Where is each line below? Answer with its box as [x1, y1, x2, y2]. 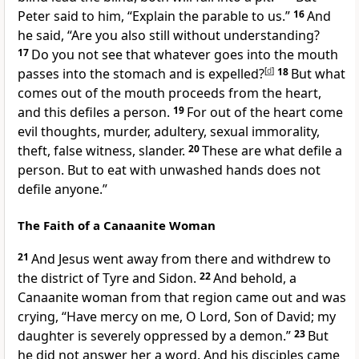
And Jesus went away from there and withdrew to [31, 250, 331, 268]
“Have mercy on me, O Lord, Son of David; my [62, 308, 336, 326]
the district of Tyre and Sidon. [18, 269, 196, 288]
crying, [18, 308, 62, 326]
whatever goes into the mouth [154, 46, 338, 64]
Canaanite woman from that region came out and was [18, 288, 346, 307]
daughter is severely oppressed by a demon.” [18, 327, 291, 345]
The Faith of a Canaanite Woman [18, 217, 216, 234]
